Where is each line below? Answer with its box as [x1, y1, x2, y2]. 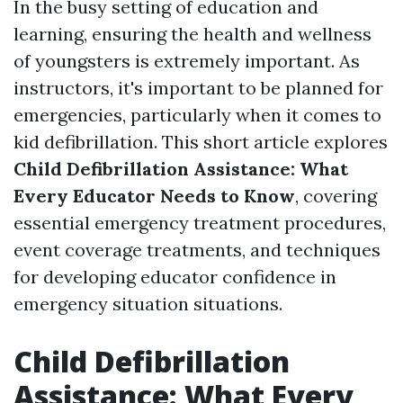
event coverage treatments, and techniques [13, 238, 381, 261]
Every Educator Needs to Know [13, 184, 295, 207]
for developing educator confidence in [13, 265, 336, 288]
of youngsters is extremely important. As [13, 49, 360, 72]
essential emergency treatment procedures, [13, 211, 386, 234]
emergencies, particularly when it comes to [13, 103, 381, 126]
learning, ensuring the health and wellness [13, 22, 372, 45]
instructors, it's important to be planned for [13, 76, 383, 99]
